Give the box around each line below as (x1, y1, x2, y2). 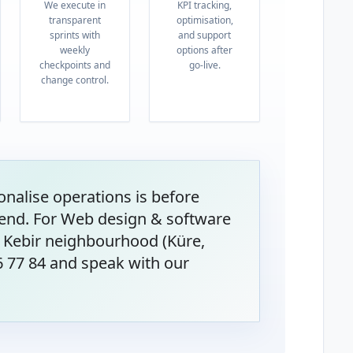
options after (176, 43, 233, 57)
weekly (60, 43, 91, 57)
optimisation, (176, 13, 233, 27)
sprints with (50, 28, 101, 42)
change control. (41, 73, 110, 87)
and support (178, 28, 232, 42)
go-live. (188, 58, 221, 72)
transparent (49, 13, 102, 27)
